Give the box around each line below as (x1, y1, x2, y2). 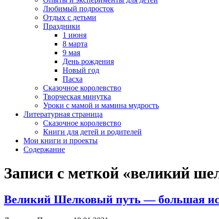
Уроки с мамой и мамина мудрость (43, 101, 159, 109)
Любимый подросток (43, 4, 114, 13)
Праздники (43, 22, 80, 30)
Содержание (23, 145, 65, 153)
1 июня (63, 31, 87, 39)
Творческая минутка (43, 92, 111, 101)
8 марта (63, 40, 88, 48)
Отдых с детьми (43, 13, 96, 22)
